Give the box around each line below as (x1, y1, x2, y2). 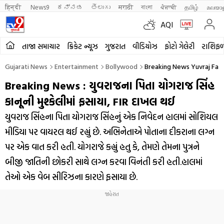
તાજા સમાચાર (22, 40, 60, 52)
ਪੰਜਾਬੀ (160, 2, 176, 12)
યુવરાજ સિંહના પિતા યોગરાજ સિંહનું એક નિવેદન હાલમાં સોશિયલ (5, 110, 218, 123)
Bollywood (105, 61, 137, 71)
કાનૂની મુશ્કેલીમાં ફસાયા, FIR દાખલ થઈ (5, 93, 175, 109)
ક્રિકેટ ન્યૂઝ (67, 40, 98, 52)
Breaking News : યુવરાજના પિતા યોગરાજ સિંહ (5, 77, 214, 93)
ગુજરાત (105, 40, 125, 52)
